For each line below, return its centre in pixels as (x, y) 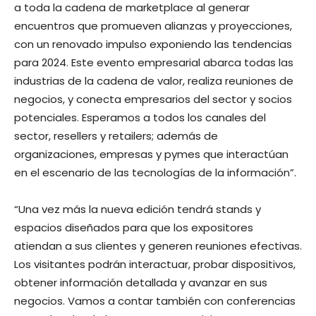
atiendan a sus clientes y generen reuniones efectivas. (158, 246)
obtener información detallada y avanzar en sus (141, 283)
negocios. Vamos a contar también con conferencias (155, 301)
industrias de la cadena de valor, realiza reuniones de (154, 81)
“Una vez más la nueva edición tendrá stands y (138, 209)
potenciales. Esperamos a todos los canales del (140, 118)
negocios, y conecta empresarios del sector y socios (153, 99)
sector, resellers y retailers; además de (116, 136)
